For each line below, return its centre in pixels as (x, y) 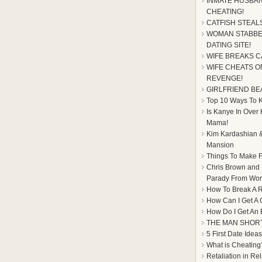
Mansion (220, 145)
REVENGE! (225, 78)
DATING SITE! (229, 45)
